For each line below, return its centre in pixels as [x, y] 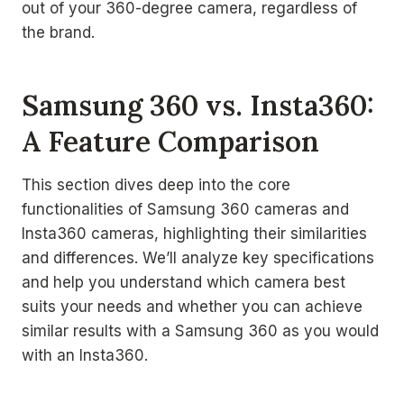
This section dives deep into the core [156, 185]
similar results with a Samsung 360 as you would [200, 331]
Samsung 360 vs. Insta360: [198, 105]
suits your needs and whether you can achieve [192, 307]
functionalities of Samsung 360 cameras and [185, 209]
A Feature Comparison [170, 141]
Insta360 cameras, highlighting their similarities [194, 234]
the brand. [58, 32]
